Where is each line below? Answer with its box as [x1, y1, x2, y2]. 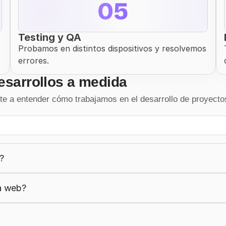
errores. [18, 55, 49, 66]
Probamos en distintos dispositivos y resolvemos [18, 43, 206, 53]
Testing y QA [18, 31, 81, 43]
